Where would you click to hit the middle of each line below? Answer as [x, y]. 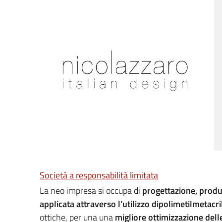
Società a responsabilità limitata [99, 175]
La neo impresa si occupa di [91, 191]
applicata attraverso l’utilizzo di [99, 204]
